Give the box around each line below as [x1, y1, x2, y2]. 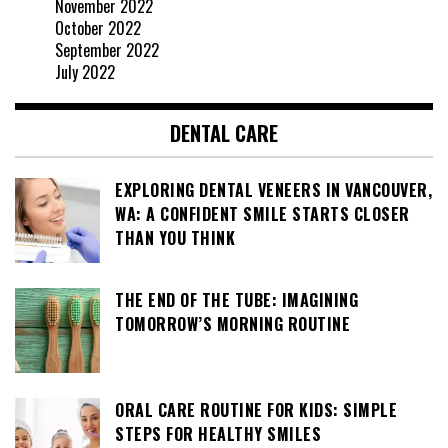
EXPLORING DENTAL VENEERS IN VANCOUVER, [115, 177, 432, 202]
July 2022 [55, 59, 115, 84]
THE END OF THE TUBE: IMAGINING [115, 287, 358, 312]
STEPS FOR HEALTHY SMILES [115, 421, 321, 446]
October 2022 [55, 15, 141, 40]
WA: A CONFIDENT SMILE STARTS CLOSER [115, 201, 410, 226]
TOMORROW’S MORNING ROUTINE [115, 311, 350, 336]
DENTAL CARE [170, 117, 278, 148]
